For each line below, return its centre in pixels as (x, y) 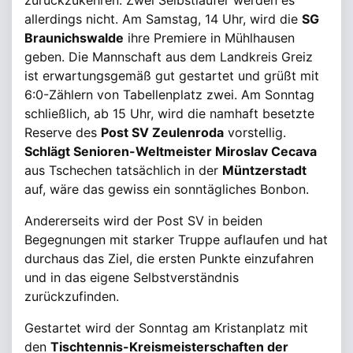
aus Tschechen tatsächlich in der (123, 170)
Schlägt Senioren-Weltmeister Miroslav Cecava (171, 151)
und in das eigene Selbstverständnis (132, 277)
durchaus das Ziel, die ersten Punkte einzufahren (169, 258)
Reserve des (63, 132)
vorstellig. (255, 132)
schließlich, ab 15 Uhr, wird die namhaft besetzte (169, 113)
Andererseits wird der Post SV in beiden (143, 221)
